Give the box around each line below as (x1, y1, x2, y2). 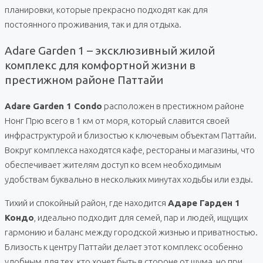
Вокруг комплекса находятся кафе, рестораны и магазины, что (5, 144, 255, 155)
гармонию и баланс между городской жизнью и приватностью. (5, 227, 258, 237)
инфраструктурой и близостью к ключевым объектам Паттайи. (5, 130, 257, 140)
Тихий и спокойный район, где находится (5, 197, 168, 208)
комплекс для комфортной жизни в (5, 58, 195, 72)
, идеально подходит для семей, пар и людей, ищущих (34, 212, 248, 222)
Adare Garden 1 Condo (5, 100, 102, 111)
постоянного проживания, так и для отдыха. (5, 19, 181, 30)
